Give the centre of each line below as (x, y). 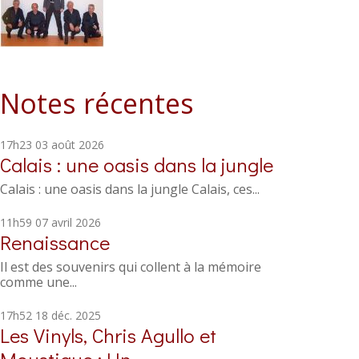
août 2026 (77, 145)
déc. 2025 (76, 315)
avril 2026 (76, 222)
